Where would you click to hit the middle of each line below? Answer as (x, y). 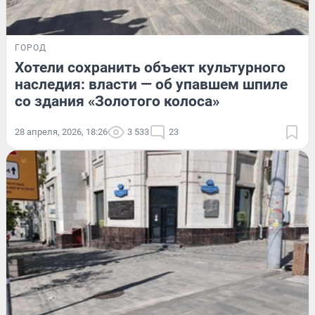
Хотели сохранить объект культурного (150, 67)
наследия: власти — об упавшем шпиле (151, 84)
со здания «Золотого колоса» (117, 101)
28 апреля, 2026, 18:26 (61, 131)
